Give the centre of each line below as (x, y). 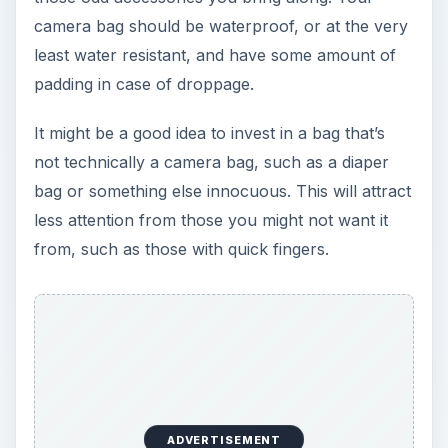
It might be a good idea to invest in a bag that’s (209, 133)
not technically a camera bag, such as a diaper (211, 162)
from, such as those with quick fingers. (181, 249)
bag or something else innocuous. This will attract (222, 191)
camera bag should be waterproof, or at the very (220, 26)
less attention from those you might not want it (210, 220)
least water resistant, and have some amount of (214, 55)
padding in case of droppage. (143, 84)
